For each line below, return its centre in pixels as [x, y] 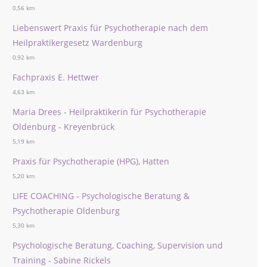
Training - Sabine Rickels [62, 260]
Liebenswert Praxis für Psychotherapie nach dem [110, 28]
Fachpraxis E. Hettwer [56, 77]
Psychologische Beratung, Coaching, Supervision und [118, 245]
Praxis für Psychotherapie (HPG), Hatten [91, 161]
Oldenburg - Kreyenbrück [63, 127]
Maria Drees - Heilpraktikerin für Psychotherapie [109, 112]
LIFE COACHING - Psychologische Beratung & [101, 196]
